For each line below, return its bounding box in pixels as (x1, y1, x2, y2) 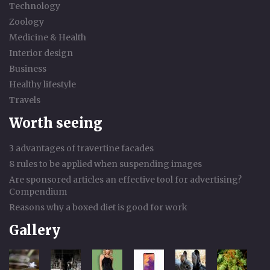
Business (9, 63, 46, 74)
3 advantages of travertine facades (9, 142, 154, 154)
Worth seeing (9, 114, 102, 131)
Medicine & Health (9, 31, 86, 43)
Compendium (9, 186, 67, 197)
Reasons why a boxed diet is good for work (9, 201, 187, 213)
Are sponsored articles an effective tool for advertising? (9, 174, 242, 185)
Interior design (9, 47, 73, 58)
